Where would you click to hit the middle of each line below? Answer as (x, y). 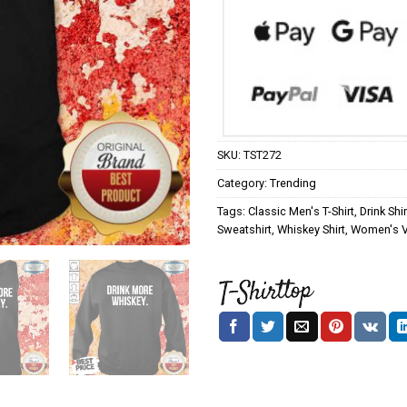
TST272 (263, 154)
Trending (293, 183)
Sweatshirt (244, 229)
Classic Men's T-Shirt (301, 211)
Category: (243, 183)
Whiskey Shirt (311, 229)
